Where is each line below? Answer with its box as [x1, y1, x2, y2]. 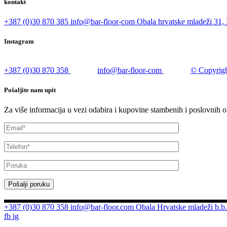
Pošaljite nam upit [4, 86, 56, 94]
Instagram [4, 37, 34, 45]
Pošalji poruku [8, 180, 50, 188]
